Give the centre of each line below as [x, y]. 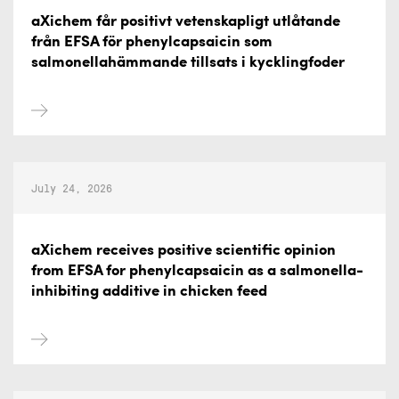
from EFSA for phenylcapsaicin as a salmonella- [197, 271]
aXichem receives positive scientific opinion [183, 251]
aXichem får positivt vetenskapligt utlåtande [186, 22]
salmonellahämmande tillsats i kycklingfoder [188, 63]
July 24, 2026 [72, 187]
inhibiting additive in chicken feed [149, 292]
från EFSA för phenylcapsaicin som [152, 42]
